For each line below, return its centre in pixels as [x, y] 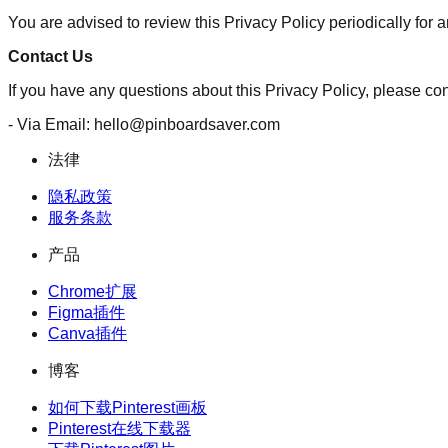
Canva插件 [87, 333]
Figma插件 [86, 312]
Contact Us [50, 56]
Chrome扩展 [92, 291]
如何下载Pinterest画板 [127, 407]
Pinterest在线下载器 [119, 428]
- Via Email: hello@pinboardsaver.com [144, 124]
